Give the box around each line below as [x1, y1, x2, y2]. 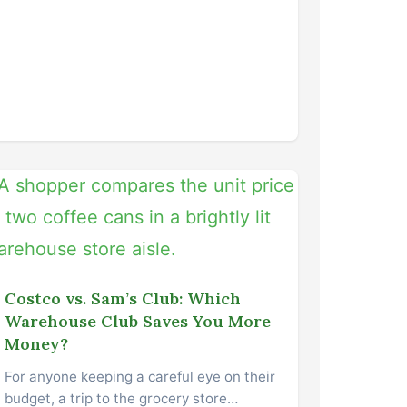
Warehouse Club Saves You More [5, 310, 272, 332]
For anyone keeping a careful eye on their [5, 367, 276, 385]
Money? [5, 333, 69, 354]
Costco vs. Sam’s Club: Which [5, 287, 242, 309]
